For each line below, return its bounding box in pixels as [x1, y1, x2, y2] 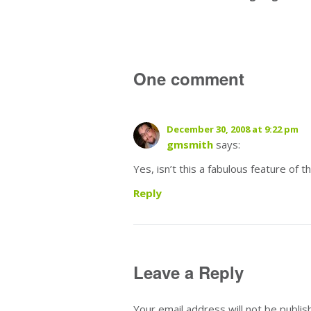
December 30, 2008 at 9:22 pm [167, 122, 299, 135]
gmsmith [167, 137, 213, 151]
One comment [133, 66, 244, 90]
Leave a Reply [133, 260, 244, 284]
